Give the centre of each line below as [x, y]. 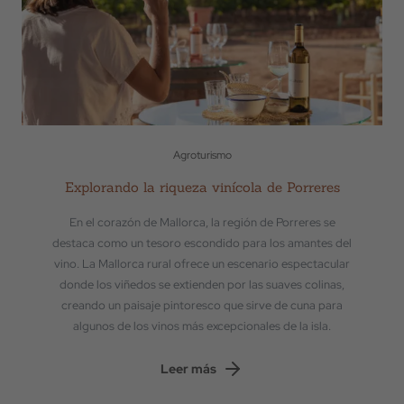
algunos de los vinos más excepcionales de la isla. [202, 326]
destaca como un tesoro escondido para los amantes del [202, 243]
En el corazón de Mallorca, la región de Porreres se [202, 222]
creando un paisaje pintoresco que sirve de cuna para [202, 305]
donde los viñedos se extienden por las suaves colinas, [202, 285]
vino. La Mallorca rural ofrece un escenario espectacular [202, 264]
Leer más [188, 368]
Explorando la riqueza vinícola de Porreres [202, 187]
